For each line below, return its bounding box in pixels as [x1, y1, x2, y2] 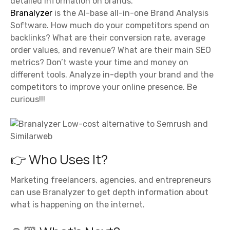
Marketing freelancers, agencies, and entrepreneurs [10, 175, 211, 185]
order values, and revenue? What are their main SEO [10, 45, 211, 55]
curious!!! [10, 94, 45, 104]
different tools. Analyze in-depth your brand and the [10, 69, 214, 80]
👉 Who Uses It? [10, 150, 108, 168]
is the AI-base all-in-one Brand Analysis [52, 8, 208, 18]
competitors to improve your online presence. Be [10, 82, 197, 92]
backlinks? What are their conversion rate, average [10, 32, 205, 43]
